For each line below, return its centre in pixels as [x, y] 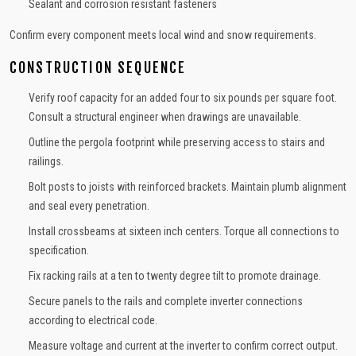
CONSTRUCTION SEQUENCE [98, 68]
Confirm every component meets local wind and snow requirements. [163, 35]
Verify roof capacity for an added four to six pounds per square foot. [183, 98]
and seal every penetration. [89, 206]
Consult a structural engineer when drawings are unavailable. [165, 117]
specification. [59, 250]
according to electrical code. [93, 320]
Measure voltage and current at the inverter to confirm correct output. [183, 346]
